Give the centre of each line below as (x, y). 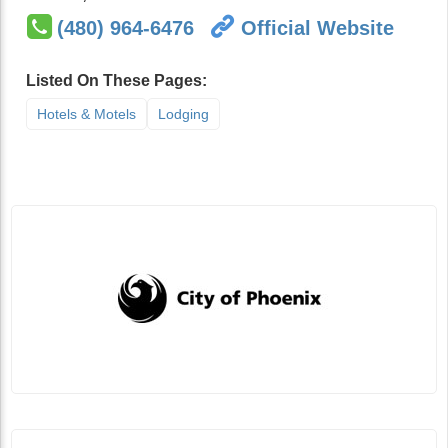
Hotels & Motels (86, 114)
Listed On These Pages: (116, 80)
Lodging (183, 114)
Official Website (317, 27)
